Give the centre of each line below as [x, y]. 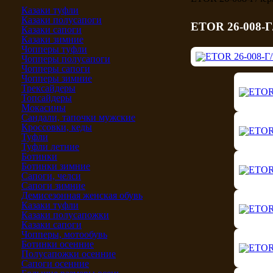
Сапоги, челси [51, 175]
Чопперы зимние [57, 78]
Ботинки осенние [58, 244]
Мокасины [44, 107]
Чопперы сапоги [56, 68]
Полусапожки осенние [69, 253]
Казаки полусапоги [62, 19]
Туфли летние [50, 146]
